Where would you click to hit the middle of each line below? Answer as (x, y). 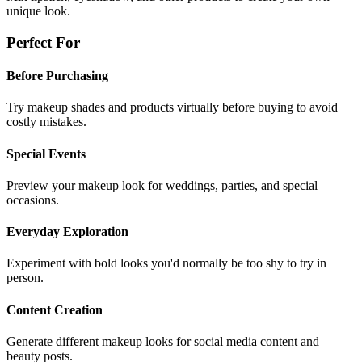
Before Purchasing (57, 76)
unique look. (38, 11)
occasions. (33, 200)
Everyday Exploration (67, 232)
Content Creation (55, 309)
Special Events (46, 154)
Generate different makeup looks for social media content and (163, 341)
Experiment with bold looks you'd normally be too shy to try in (166, 263)
